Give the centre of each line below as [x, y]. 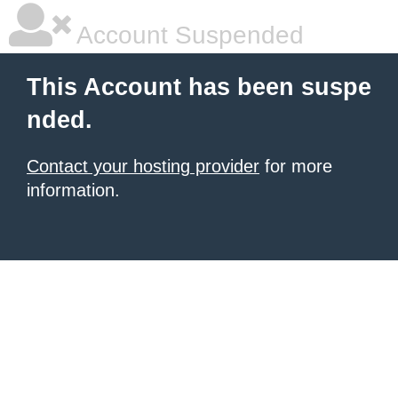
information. [73, 190]
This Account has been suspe [199, 87]
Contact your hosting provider [143, 166]
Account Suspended [187, 35]
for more [296, 166]
